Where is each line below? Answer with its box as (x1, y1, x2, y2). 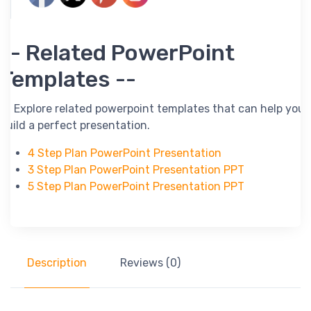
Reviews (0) (120, 256, 180, 270)
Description (27, 256, 87, 270)
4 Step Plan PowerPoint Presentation (28, 146, 221, 160)
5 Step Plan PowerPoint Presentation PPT (28, 180, 244, 194)
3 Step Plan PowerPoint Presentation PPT (28, 163, 244, 177)
